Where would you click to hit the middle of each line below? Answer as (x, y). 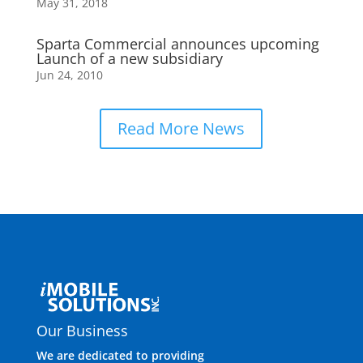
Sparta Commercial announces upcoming (177, 43)
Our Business (82, 331)
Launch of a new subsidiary (129, 58)
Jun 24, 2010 (69, 75)
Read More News (181, 128)
